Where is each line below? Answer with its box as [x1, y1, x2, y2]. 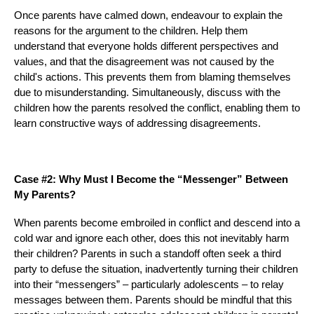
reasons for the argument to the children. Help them [14, 25, 248, 36]
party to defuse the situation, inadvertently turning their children [14, 263, 298, 275]
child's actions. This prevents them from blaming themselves [14, 71, 291, 83]
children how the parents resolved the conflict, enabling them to [14, 102, 300, 114]
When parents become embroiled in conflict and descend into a [14, 217, 300, 228]
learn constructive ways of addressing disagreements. [14, 117, 261, 129]
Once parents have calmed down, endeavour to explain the [14, 9, 282, 21]
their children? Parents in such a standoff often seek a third [14, 247, 281, 259]
